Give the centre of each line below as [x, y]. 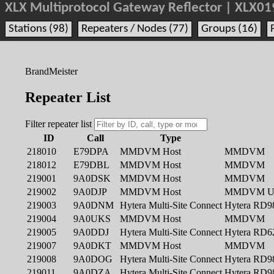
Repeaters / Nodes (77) [135, 29]
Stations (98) [39, 29]
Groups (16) [229, 29]
